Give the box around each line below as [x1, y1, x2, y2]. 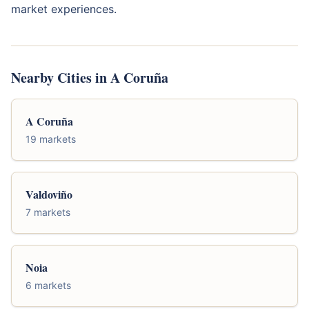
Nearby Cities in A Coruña [11, 68, 168, 88]
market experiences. [11, 2, 117, 16]
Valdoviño [26, 186, 72, 202]
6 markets [26, 279, 71, 291]
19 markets [26, 133, 76, 145]
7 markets [26, 206, 70, 218]
